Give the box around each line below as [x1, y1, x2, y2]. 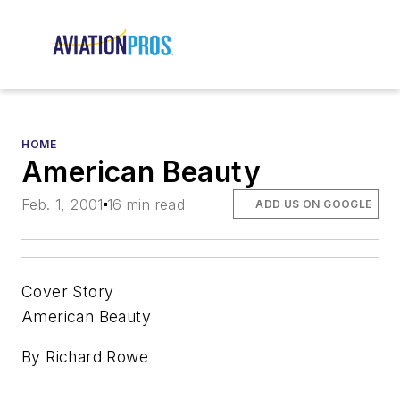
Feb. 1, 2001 [21, 195, 104, 213]
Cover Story [21, 281, 114, 301]
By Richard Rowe [21, 347, 148, 367]
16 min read [106, 195, 186, 213]
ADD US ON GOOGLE [255, 196, 372, 211]
